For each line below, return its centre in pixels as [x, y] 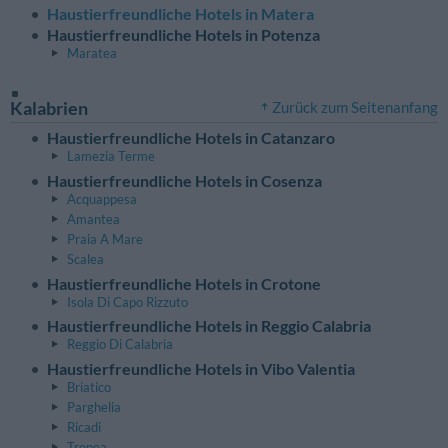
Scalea [85, 258]
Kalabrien [49, 108]
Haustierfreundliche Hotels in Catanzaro [191, 137]
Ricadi [84, 427]
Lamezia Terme [111, 155]
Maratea [92, 52]
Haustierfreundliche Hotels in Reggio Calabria [209, 326]
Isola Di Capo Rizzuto [127, 301]
